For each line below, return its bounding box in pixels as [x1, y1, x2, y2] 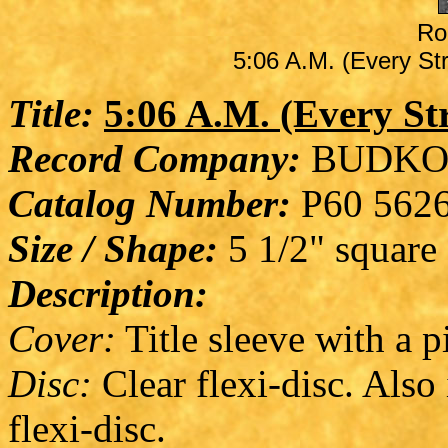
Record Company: [8, 136, 301, 180]
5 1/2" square [218, 226, 437, 270]
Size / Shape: [8, 226, 218, 270]
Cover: [8, 316, 116, 360]
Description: [8, 271, 208, 315]
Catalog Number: [8, 181, 291, 225]
